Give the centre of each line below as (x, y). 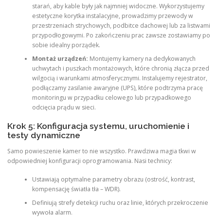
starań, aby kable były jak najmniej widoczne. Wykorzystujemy (118, 6)
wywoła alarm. (52, 213)
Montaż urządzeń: (60, 59)
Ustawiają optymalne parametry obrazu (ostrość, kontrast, (113, 180)
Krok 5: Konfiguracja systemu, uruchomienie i (98, 126)
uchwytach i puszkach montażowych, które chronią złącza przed (120, 69)
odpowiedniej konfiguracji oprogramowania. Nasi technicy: (90, 161)
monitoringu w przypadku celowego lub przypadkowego (111, 98)
